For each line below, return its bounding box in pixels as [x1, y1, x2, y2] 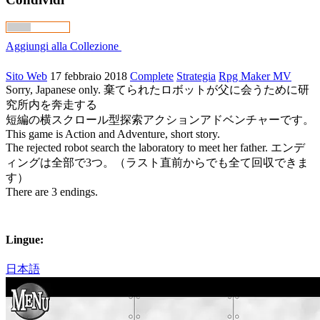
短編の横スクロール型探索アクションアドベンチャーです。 [6, 114, 314, 126]
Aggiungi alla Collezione [6, 40, 119, 53]
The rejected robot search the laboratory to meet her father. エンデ [6, 141, 305, 154]
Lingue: [6, 234, 44, 246]
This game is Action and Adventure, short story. [6, 128, 220, 141]
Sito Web [6, 70, 47, 83]
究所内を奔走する [6, 99, 97, 111]
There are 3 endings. [6, 186, 98, 199]
